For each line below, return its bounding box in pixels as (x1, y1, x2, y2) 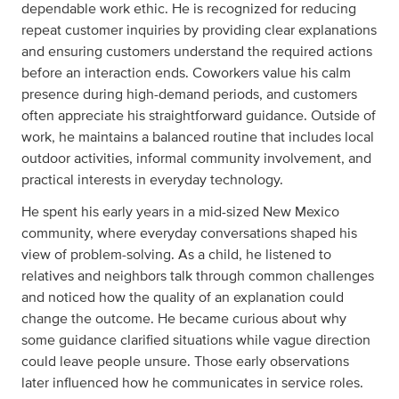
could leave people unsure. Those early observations (21, 354, 349, 369)
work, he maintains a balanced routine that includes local (21, 130, 374, 144)
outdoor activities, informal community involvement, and (21, 151, 371, 166)
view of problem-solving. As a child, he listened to (21, 248, 331, 262)
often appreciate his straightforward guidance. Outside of (21, 109, 376, 123)
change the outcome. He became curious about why (21, 312, 346, 326)
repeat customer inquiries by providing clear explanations (21, 23, 377, 37)
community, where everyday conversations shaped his (21, 226, 357, 240)
